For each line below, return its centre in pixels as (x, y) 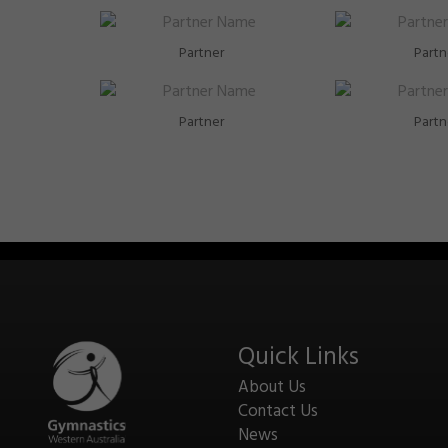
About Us (272, 387)
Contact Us (278, 411)
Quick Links (298, 357)
